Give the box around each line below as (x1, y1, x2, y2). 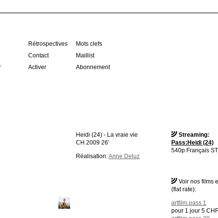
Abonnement (76, 64, 110, 71)
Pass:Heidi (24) (171, 139, 214, 146)
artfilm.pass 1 (171, 199, 206, 206)
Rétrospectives (28, 40, 68, 47)
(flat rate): (171, 185, 196, 193)
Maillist (76, 52, 94, 59)
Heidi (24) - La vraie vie (76, 131, 138, 138)
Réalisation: (76, 152, 109, 160)
